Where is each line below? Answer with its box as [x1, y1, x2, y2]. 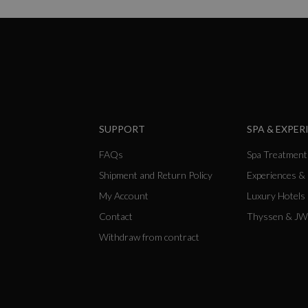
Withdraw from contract [99, 231, 200, 243]
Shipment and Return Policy [99, 169, 213, 181]
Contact [99, 210, 133, 223]
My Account [99, 190, 149, 202]
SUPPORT [99, 123, 146, 135]
